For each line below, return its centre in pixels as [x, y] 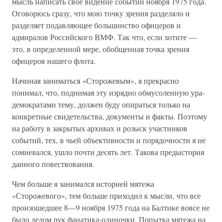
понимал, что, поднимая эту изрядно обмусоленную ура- [108, 92]
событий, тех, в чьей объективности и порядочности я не [109, 140]
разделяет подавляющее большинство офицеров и [96, 25]
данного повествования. [53, 164]
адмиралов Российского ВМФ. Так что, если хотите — [104, 37]
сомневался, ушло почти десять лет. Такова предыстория [108, 152]
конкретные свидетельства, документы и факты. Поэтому [110, 116]
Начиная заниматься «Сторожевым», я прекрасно [95, 81]
